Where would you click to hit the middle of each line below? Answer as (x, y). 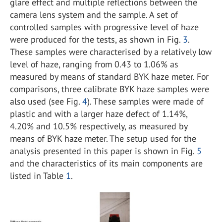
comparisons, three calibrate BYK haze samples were (110, 89)
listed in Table (38, 176)
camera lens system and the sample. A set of (94, 15)
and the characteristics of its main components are (106, 163)
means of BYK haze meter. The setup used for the (103, 139)
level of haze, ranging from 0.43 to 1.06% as (94, 64)
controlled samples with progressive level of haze (104, 27)
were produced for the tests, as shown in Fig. (96, 39)
